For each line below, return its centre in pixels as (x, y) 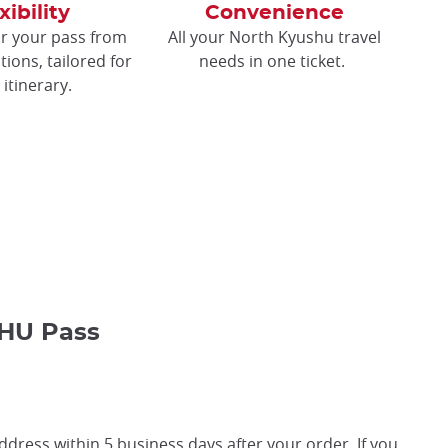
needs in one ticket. (274, 60)
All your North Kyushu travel (274, 36)
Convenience (274, 12)
